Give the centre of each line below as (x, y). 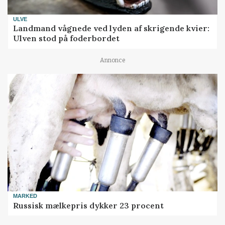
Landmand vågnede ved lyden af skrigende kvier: (111, 28)
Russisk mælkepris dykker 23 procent (89, 205)
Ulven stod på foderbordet (67, 38)
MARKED (25, 196)
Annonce (113, 61)
